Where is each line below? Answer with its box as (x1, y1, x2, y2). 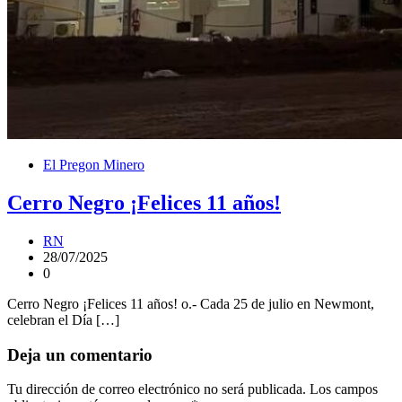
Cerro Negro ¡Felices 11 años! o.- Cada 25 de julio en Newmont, (7, 295, 374, 311)
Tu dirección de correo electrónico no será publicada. (7, 381, 306, 398)
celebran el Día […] (7, 311, 119, 328)
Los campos (310, 381, 378, 398)
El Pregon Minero (43, 157, 144, 173)
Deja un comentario (7, 345, 153, 364)
